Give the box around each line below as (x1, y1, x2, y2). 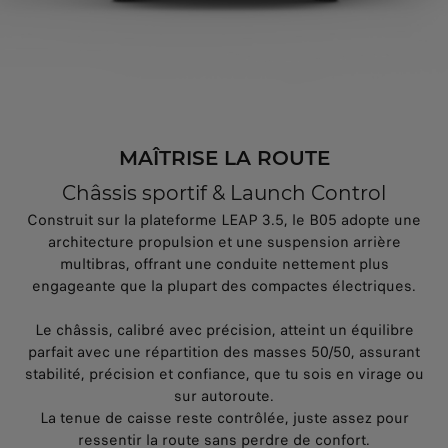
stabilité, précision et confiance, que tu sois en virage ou (24, 363, 424, 386)
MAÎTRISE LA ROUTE (118, 146, 330, 171)
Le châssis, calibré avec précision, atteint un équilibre (34, 319, 414, 342)
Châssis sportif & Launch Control (62, 181, 386, 206)
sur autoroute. (174, 385, 274, 408)
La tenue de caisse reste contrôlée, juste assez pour (39, 407, 409, 430)
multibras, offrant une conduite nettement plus (59, 253, 389, 276)
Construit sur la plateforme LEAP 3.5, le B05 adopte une (27, 209, 421, 232)
